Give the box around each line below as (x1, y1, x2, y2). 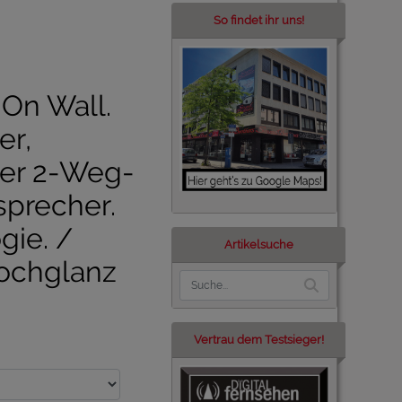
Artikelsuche (224, 238, 293, 252)
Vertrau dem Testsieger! (194, 333, 324, 347)
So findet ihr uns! (214, 13, 304, 27)
